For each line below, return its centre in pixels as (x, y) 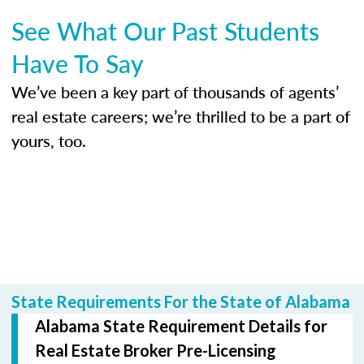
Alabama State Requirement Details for (181, 325)
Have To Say (78, 63)
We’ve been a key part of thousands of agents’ (175, 91)
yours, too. (49, 140)
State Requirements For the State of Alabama (181, 301)
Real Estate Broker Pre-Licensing (156, 350)
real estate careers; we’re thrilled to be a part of (181, 116)
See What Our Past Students (165, 30)
